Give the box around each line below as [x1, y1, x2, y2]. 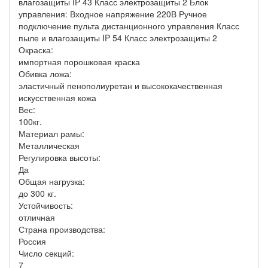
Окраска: [19, 44, 56, 56]
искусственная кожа [19, 92, 96, 103]
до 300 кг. [47, 187, 56, 199]
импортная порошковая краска [19, 56, 140, 68]
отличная [19, 211, 55, 223]
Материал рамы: [19, 127, 87, 139]
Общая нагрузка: [19, 175, 87, 187]
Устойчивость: [19, 199, 75, 211]
